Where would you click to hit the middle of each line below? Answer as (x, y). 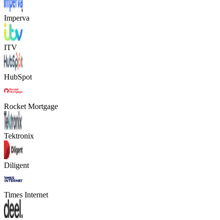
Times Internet (26, 195)
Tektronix (19, 136)
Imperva (17, 18)
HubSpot (18, 77)
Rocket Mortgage (31, 107)
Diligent (16, 165)
